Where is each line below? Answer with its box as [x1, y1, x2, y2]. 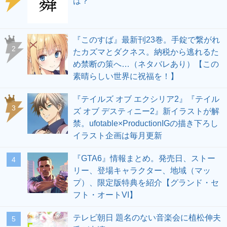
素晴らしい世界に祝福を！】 [73, 72, 178, 81]
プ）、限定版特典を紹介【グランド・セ [73, 178, 219, 187]
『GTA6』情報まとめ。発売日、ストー [73, 154, 215, 163]
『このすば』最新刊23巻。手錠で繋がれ [73, 35, 220, 45]
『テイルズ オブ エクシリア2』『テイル [73, 95, 219, 104]
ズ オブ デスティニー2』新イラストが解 [73, 107, 219, 116]
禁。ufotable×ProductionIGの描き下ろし [73, 119, 218, 128]
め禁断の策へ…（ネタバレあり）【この [73, 60, 219, 69]
